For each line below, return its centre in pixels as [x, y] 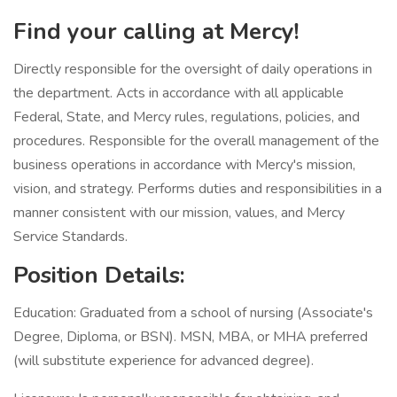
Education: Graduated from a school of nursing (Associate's [193, 313]
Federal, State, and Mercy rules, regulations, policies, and [187, 117]
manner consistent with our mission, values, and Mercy [179, 213]
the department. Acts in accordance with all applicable [179, 93]
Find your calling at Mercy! [156, 31]
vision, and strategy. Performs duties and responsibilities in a [198, 189]
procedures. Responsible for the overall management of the [196, 141]
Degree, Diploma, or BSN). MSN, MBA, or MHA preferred [191, 337]
